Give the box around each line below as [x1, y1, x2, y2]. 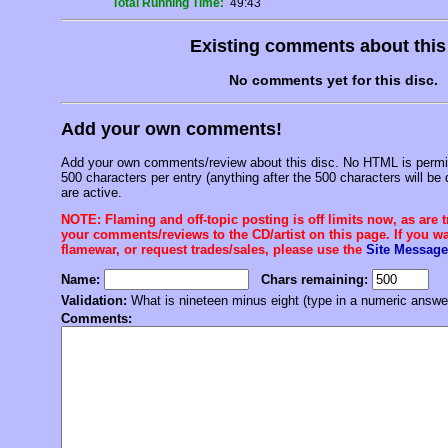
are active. [61, 185, 122, 201]
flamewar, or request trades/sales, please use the [61, 242, 366, 258]
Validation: [61, 293, 127, 309]
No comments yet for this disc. [228, 72, 438, 89]
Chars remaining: [261, 272, 368, 288]
